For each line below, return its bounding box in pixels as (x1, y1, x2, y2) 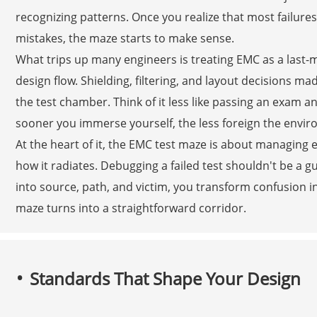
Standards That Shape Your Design (29, 266, 301, 290)
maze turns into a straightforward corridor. (15, 200, 246, 216)
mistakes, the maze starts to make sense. (15, 30, 234, 46)
